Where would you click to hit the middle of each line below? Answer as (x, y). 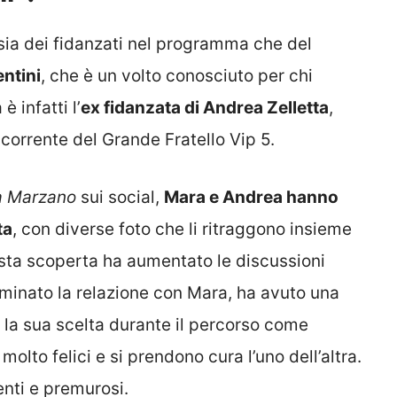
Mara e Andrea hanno (251, 197)
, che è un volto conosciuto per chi (177, 76)
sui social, (120, 197)
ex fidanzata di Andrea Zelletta (205, 108)
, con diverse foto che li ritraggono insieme (182, 229)
